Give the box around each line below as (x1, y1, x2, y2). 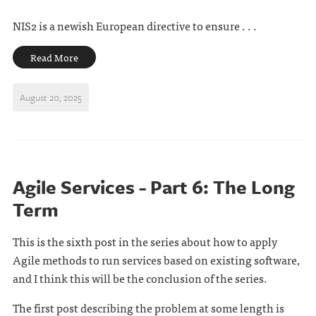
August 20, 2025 (19, 90, 82, 104)
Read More (30, 49, 78, 65)
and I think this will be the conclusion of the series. (12, 269, 267, 287)
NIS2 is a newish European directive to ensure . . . (12, 16, 257, 35)
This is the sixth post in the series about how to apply (12, 232, 277, 250)
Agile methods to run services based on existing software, (12, 250, 300, 269)
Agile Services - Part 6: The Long (12, 174, 295, 200)
